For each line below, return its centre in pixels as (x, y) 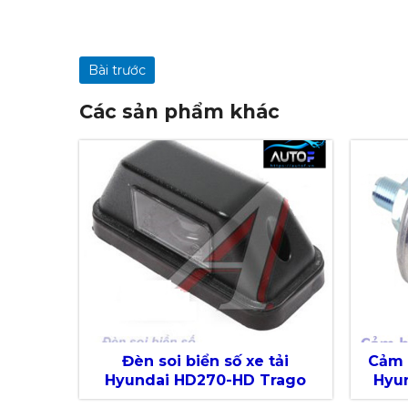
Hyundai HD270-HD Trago (206, 381)
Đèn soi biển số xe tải (206, 362)
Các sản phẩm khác (179, 111)
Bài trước (117, 70)
